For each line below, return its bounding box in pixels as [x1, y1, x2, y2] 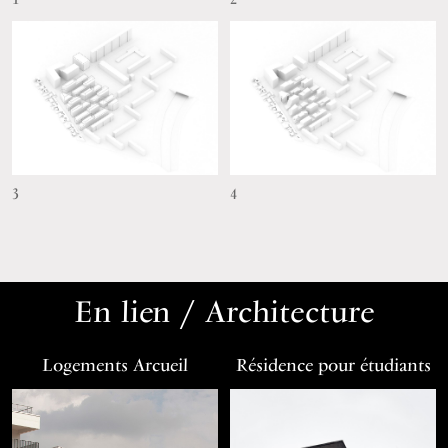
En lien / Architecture [73, 293, 375, 330]
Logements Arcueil [41, 354, 188, 376]
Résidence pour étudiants [235, 354, 431, 376]
